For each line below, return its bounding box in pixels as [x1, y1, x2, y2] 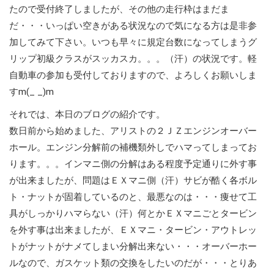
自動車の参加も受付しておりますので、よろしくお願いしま [9, 70, 257, 81]
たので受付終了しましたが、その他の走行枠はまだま [9, 4, 229, 15]
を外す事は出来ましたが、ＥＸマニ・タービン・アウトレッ [9, 224, 257, 236]
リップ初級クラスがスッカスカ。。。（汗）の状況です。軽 [9, 53, 257, 65]
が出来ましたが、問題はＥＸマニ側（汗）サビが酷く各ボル [9, 175, 257, 187]
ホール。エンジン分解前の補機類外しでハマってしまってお [9, 142, 257, 154]
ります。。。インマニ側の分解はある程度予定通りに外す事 [9, 158, 257, 170]
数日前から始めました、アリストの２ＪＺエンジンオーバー [9, 125, 257, 137]
